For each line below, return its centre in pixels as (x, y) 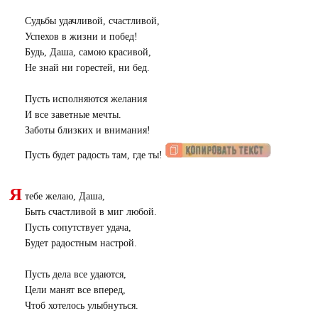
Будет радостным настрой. (81, 243)
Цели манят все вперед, (75, 290)
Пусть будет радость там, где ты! (95, 155)
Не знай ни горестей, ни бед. (87, 67)
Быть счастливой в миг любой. (91, 212)
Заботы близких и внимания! (87, 130)
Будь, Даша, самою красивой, (88, 52)
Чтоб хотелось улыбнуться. (81, 305)
